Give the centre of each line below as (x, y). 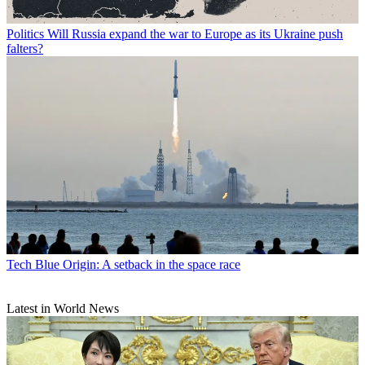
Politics (25, 33)
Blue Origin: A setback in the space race (138, 264)
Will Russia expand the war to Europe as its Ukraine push (195, 33)
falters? (25, 48)
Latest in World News (63, 308)
